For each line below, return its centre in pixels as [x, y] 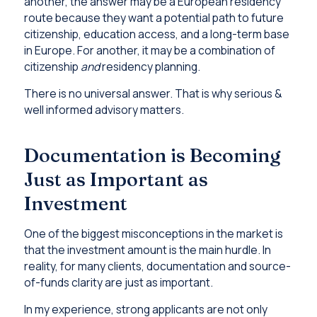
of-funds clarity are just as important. [118, 282]
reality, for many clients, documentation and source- [157, 266]
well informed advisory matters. [104, 110]
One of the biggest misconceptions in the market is [153, 233]
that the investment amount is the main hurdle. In [147, 249]
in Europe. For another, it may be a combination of [149, 50]
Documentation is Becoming [152, 156]
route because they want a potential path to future [154, 17]
